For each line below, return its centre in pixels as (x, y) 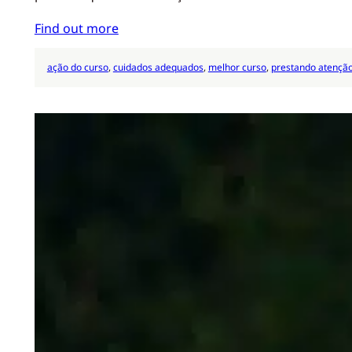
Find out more (76, 28)
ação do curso (77, 68)
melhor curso (237, 68)
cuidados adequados (158, 68)
